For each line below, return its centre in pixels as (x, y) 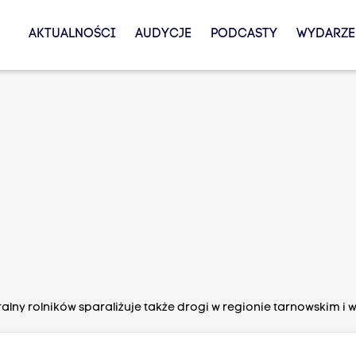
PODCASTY (244, 34)
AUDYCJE (163, 34)
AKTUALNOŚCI (72, 34)
